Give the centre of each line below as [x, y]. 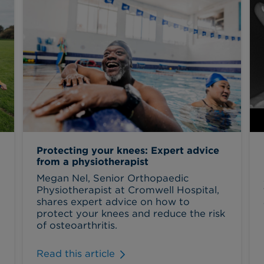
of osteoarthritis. [77, 225]
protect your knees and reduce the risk [131, 213]
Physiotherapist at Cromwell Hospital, [128, 189]
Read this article [75, 254]
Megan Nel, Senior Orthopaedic [112, 178]
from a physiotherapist [92, 162]
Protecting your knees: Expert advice [128, 151]
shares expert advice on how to [113, 201]
